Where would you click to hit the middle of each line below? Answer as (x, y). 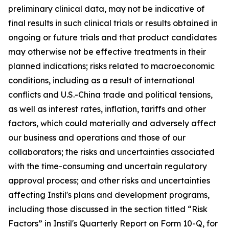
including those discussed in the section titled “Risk (108, 209)
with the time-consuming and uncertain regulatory (108, 166)
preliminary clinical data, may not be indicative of (106, 9)
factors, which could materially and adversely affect (112, 123)
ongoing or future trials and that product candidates (112, 37)
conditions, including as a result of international (101, 80)
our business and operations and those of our (97, 138)
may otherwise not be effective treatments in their (107, 52)
